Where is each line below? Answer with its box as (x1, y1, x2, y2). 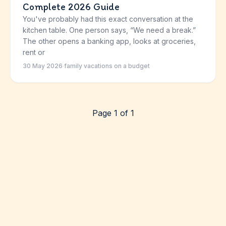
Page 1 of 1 (92, 108, 134, 118)
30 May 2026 (23, 62, 63, 70)
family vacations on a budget (64, 62, 150, 70)
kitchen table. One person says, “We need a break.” (23, 26, 196, 34)
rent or (23, 48, 45, 56)
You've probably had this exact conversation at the (23, 15, 193, 23)
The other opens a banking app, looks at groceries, (23, 37, 196, 45)
